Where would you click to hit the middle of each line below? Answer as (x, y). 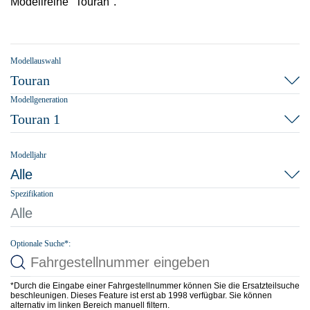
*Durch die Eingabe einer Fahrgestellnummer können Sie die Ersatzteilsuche (155, 286)
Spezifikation (32, 194)
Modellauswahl (36, 61)
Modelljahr (28, 155)
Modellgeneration (39, 100)
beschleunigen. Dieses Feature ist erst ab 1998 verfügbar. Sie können (141, 295)
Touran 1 (35, 119)
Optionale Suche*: (40, 244)
